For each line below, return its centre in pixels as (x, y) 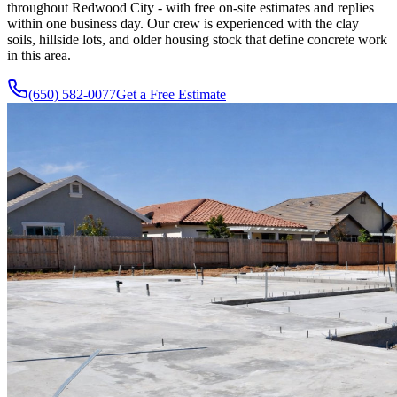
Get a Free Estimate (171, 94)
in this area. (39, 55)
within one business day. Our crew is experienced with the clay (183, 23)
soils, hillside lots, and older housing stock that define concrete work (197, 39)
